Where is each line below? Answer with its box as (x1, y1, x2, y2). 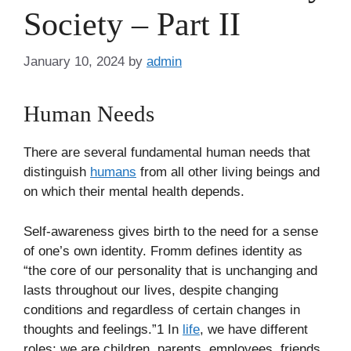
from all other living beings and (136, 165, 320, 180)
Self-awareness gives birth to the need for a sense (24, 223, 318, 239)
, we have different (200, 321, 308, 337)
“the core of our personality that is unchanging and (24, 262, 317, 278)
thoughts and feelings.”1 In (24, 321, 183, 337)
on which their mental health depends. (24, 184, 244, 200)
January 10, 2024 (24, 54, 125, 70)
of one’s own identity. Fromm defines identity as (24, 243, 302, 259)
